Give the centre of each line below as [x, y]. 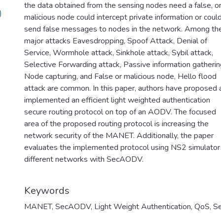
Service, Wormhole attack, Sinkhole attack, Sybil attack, [119, 53]
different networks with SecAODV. [84, 159]
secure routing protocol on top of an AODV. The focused [120, 112]
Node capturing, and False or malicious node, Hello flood [120, 76]
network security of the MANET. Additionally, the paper [119, 136]
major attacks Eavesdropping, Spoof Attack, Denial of [116, 41]
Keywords [47, 191]
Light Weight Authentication [143, 207]
